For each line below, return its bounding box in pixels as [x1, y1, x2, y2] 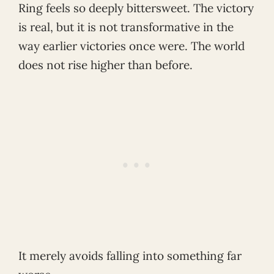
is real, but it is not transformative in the [18, 20, 234, 35]
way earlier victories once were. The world [18, 39, 245, 54]
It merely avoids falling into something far [18, 248, 242, 264]
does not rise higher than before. [18, 57, 193, 73]
